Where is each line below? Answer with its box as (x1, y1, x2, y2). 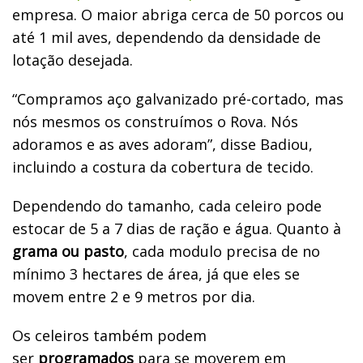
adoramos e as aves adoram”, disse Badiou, (12, 134, 313, 154)
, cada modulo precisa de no (124, 241, 320, 261)
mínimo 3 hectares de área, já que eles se (12, 263, 300, 284)
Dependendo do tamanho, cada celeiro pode (12, 195, 322, 216)
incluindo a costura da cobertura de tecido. (12, 156, 314, 177)
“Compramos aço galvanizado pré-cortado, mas (12, 88, 344, 109)
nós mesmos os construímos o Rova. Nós (12, 111, 298, 131)
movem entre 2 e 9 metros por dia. (12, 286, 255, 306)
